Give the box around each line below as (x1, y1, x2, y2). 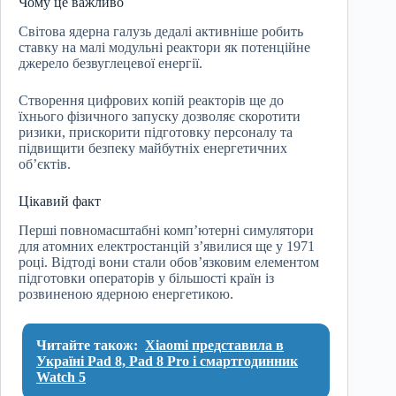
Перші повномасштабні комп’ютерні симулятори (19, 223, 314, 239)
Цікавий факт (19, 194, 101, 209)
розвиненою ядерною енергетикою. (19, 286, 233, 302)
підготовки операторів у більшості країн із (19, 270, 274, 286)
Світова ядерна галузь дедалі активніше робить (19, 24, 303, 40)
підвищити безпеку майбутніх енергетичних (19, 141, 287, 156)
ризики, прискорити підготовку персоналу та (19, 125, 293, 141)
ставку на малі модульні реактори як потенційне (19, 40, 310, 56)
